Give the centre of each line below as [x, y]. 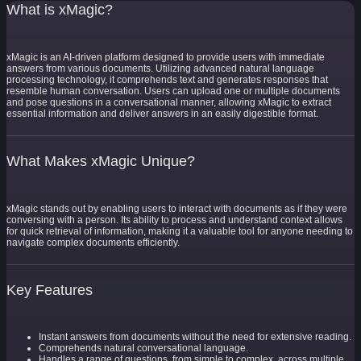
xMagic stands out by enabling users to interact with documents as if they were [177, 208]
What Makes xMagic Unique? [101, 161]
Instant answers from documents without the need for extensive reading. [195, 337]
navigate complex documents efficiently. [93, 242]
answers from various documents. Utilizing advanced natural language [160, 68]
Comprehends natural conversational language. [143, 349]
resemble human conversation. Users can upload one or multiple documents [173, 91]
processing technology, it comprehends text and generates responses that [167, 79]
